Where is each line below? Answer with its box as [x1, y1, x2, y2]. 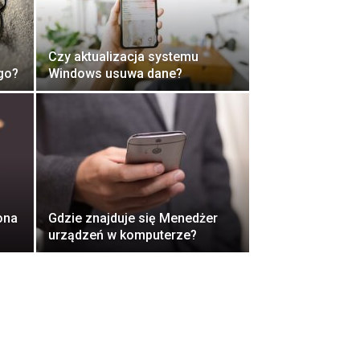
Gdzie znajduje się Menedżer [48, 211, 218, 226]
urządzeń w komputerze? [48, 227, 197, 243]
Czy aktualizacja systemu [48, 49, 198, 64]
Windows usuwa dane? [48, 66, 182, 81]
